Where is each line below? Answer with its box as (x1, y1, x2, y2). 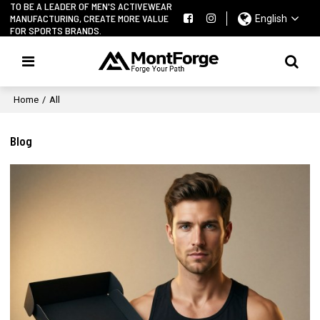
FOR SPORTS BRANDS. (10, 24, 102, 36)
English (254, 12, 287, 24)
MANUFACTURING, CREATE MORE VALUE (10, 12, 169, 24)
